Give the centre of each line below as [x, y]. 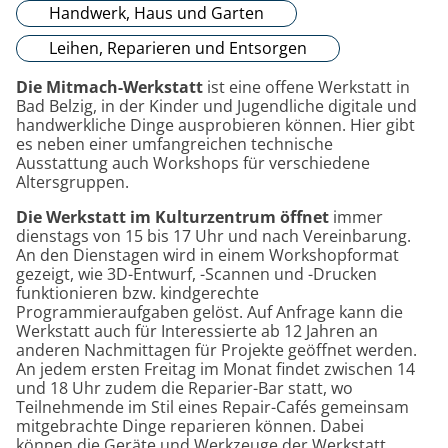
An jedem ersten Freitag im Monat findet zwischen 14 [215, 369]
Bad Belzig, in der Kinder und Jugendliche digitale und [216, 106]
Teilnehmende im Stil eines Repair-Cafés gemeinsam [212, 407]
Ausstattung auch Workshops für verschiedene [193, 163]
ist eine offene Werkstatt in [306, 87]
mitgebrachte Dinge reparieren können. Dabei [190, 426]
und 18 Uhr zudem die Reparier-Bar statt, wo [184, 388]
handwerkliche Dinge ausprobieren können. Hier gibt [215, 125]
